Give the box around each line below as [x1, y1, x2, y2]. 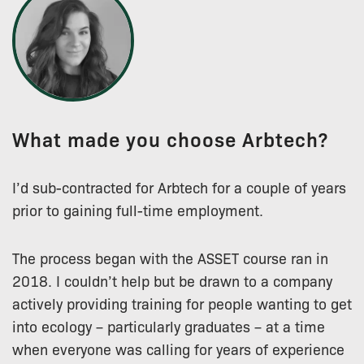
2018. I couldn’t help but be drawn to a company [12, 270, 332, 290]
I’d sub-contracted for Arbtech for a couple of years [12, 176, 346, 197]
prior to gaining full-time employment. [12, 199, 263, 219]
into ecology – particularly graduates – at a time [12, 315, 325, 336]
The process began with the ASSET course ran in [12, 247, 328, 267]
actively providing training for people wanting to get [12, 292, 352, 313]
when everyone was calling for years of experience [12, 338, 344, 358]
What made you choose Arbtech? [12, 124, 328, 152]
